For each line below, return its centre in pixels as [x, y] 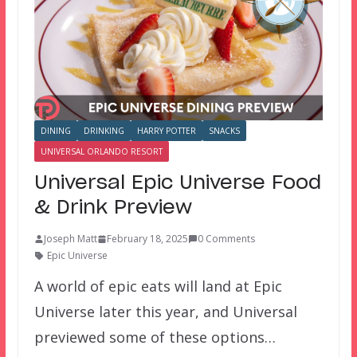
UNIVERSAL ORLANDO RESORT [101, 152]
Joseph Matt [70, 239]
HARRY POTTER [166, 131]
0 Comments [226, 239]
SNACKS [224, 131]
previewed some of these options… [155, 337]
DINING [55, 131]
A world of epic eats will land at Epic [158, 286]
